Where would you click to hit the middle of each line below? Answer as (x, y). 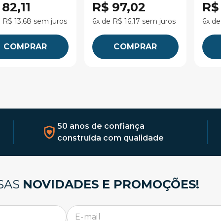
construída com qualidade (110, 138)
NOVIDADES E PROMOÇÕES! (111, 184)
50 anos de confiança (101, 126)
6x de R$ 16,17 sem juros (134, 21)
